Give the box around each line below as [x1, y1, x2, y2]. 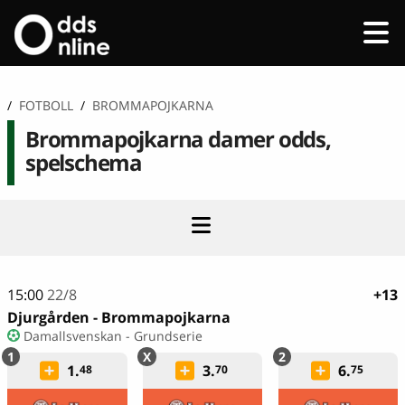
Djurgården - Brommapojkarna [7, 306, 231, 327]
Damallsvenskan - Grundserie [23, 326, 202, 344]
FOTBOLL [19, 96, 73, 114]
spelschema [25, 147, 143, 178]
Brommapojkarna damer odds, [25, 124, 331, 155]
